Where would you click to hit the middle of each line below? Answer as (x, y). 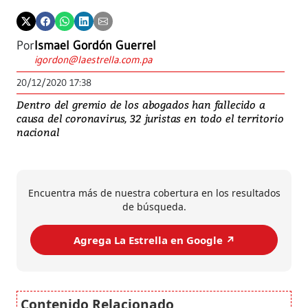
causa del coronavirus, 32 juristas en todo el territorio (150, 119)
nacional (38, 132)
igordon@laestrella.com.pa (93, 60)
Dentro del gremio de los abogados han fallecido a (141, 105)
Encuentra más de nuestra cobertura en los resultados (154, 193)
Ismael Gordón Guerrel (95, 46)
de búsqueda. (154, 207)
